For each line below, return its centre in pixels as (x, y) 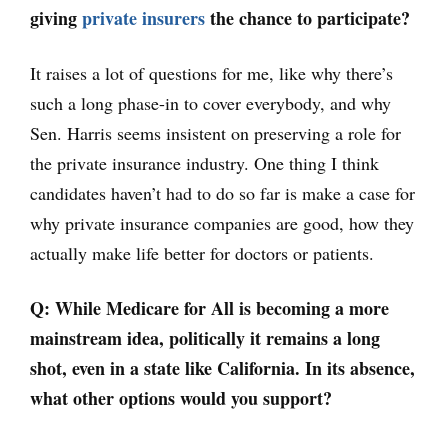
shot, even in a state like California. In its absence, (222, 368)
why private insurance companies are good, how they (222, 223)
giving (56, 18)
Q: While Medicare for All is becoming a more (209, 308)
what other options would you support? (181, 398)
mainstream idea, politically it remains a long (205, 338)
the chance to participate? (307, 18)
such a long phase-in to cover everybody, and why (210, 103)
